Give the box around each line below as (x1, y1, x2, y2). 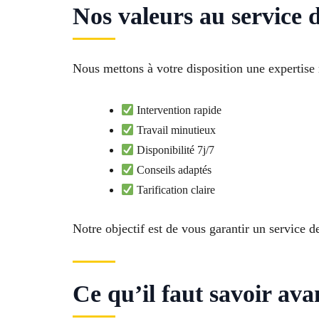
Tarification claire (134, 184, 216, 197)
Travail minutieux (134, 124, 216, 137)
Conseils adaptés (134, 164, 212, 177)
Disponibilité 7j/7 (134, 144, 215, 157)
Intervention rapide (134, 104, 222, 117)
